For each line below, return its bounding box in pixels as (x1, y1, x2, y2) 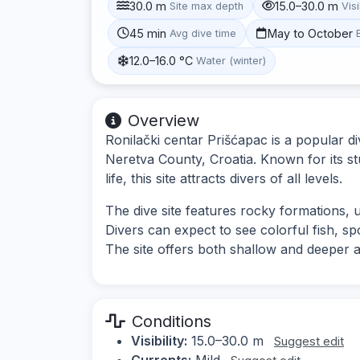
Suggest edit (274, 333, 344, 349)
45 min (129, 26, 167, 40)
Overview (128, 110, 199, 130)
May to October (268, 26, 354, 40)
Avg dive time (170, 27, 237, 39)
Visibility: (131, 332, 187, 349)
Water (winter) (196, 55, 267, 67)
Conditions (132, 311, 211, 331)
